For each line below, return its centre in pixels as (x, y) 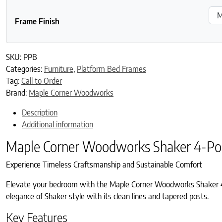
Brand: (17, 92)
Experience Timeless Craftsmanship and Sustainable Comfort (104, 164)
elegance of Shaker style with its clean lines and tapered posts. (107, 196)
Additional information (57, 124)
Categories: (25, 69)
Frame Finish (37, 21)
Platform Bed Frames (111, 69)
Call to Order (42, 81)
